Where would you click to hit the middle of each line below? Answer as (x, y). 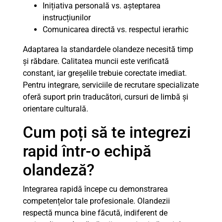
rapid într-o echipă (87, 151)
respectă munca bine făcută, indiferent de (95, 213)
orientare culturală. (55, 109)
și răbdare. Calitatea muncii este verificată (96, 61)
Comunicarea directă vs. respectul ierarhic (115, 29)
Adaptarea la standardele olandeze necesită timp (108, 49)
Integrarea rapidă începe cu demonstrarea (95, 189)
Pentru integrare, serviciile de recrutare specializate (111, 85)
